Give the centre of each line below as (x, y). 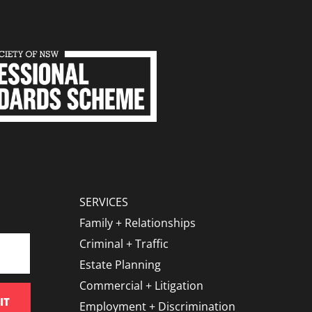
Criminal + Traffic (124, 244)
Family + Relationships (138, 223)
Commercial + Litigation (141, 286)
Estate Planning (120, 265)
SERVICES (104, 202)
